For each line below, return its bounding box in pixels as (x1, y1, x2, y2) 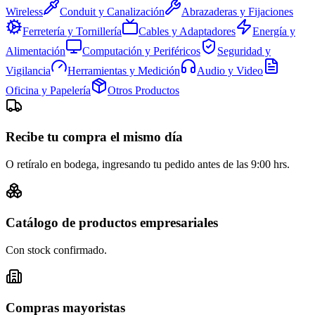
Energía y (252, 25, 295, 37)
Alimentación (6, 44, 65, 57)
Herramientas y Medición (67, 64, 180, 77)
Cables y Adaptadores (139, 25, 236, 37)
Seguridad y (217, 44, 271, 57)
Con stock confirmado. (6, 243, 107, 256)
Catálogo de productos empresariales (6, 214, 218, 230)
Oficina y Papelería (6, 84, 91, 96)
